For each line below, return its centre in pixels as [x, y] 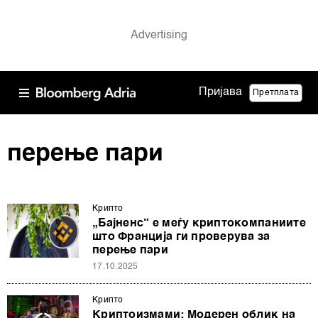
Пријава [221, 92]
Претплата [276, 93]
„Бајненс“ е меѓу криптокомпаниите [199, 224]
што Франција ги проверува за [181, 237]
